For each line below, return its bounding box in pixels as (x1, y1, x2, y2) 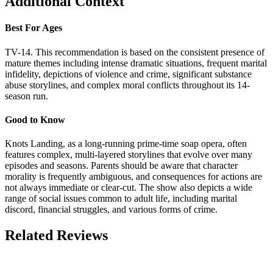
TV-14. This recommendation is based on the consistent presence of (5, 46, 264, 57)
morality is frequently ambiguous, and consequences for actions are (5, 171, 262, 182)
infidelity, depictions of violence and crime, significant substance (5, 68, 252, 79)
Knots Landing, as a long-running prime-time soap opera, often (5, 138, 247, 149)
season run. (5, 90, 48, 101)
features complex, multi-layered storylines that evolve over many (5, 149, 252, 160)
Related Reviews (5, 227, 108, 244)
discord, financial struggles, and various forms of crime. (5, 204, 218, 215)
